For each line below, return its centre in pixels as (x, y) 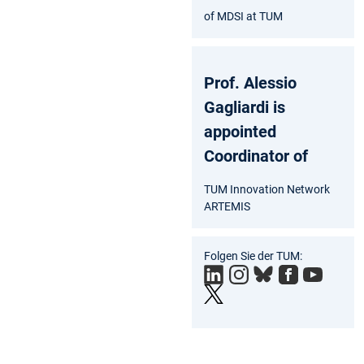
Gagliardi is (245, 107)
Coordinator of (256, 156)
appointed (240, 131)
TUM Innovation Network (267, 189)
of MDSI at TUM (243, 16)
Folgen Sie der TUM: (253, 256)
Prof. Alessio (250, 82)
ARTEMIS (227, 206)
